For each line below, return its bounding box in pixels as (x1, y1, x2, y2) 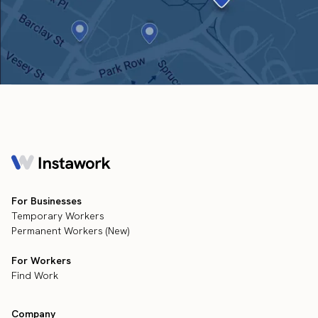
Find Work (11, 269, 58, 283)
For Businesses (11, 194, 82, 208)
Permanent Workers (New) (11, 224, 129, 238)
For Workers (11, 254, 71, 268)
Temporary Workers (11, 209, 104, 223)
